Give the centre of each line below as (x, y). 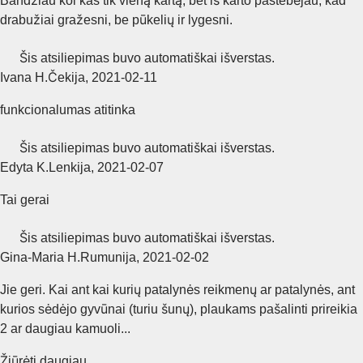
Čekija (66, 77)
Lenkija (70, 167)
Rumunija (108, 257)
